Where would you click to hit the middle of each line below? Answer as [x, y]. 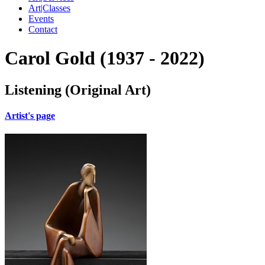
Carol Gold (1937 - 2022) [105, 58]
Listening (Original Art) [78, 90]
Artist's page [30, 116]
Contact [43, 29]
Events [41, 19]
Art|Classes [49, 8]
